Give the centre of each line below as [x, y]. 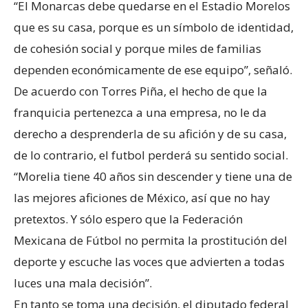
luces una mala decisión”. [83, 283]
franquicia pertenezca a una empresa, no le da [140, 112]
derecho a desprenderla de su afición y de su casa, [150, 133]
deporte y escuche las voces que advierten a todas [149, 261]
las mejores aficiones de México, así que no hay [142, 197]
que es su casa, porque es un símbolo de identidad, [154, 27]
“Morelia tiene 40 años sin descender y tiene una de [153, 176]
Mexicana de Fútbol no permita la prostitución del [151, 240]
